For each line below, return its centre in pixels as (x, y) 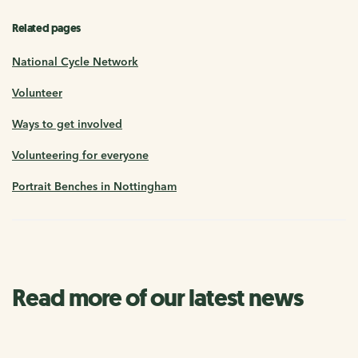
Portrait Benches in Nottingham (94, 187)
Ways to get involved (67, 124)
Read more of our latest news (157, 298)
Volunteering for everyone (80, 155)
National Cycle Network (75, 62)
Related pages (46, 29)
